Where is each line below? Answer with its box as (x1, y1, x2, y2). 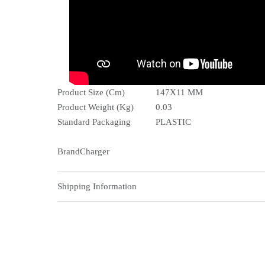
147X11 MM (156, 88, 203, 98)
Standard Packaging (57, 117, 133, 127)
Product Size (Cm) (57, 88, 125, 98)
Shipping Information (57, 181, 137, 191)
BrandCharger (57, 147, 109, 157)
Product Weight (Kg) (57, 102, 134, 112)
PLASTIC (156, 117, 191, 127)
